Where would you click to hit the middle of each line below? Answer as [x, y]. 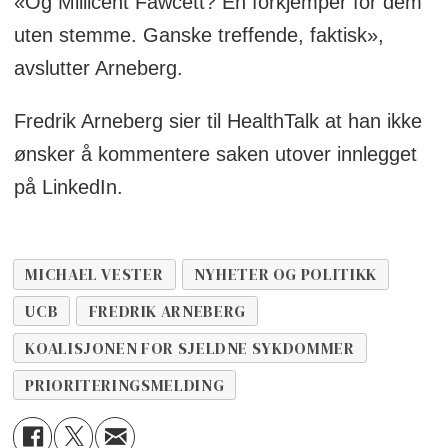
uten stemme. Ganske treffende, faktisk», [198, 35]
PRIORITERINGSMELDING [125, 384]
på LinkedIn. [68, 186]
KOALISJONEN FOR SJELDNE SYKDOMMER [190, 347]
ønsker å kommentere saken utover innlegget [215, 153]
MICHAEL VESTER [94, 273]
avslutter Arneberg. [101, 68]
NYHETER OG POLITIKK [285, 273]
